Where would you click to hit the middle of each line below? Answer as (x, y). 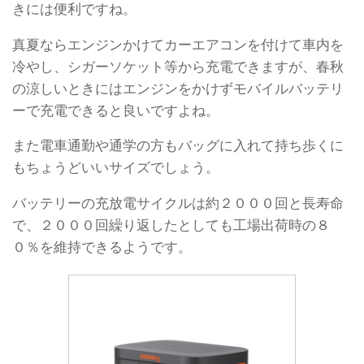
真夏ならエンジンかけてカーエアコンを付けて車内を (178, 44)
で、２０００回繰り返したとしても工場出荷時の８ (171, 225)
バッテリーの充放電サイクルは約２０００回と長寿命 (178, 204)
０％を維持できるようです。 (102, 247)
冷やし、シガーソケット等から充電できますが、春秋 (178, 66)
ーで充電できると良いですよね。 (116, 110)
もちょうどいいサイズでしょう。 (116, 168)
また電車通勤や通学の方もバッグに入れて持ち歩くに (178, 146)
